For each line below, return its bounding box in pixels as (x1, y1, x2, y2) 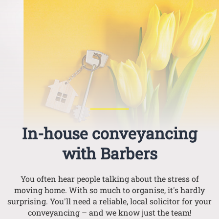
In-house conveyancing (22, 123, 197, 144)
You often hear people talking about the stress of (20, 174, 199, 184)
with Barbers (62, 143, 157, 164)
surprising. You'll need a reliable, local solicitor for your (7, 196, 212, 207)
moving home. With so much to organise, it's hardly (14, 185, 205, 196)
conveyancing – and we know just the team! (27, 207, 192, 218)
